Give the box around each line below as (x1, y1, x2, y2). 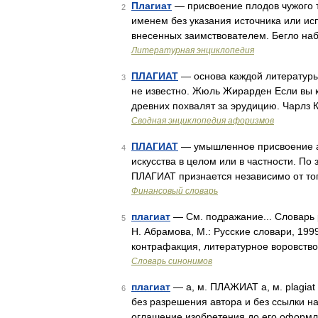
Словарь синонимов (131, 256, 212, 266)
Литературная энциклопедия (131, 45, 254, 55)
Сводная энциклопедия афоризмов (131, 116, 274, 126)
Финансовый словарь (131, 186, 218, 196)
